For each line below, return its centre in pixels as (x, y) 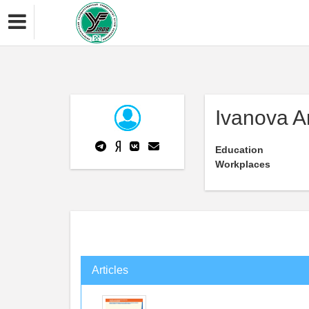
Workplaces (243, 164)
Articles (110, 270)
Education (239, 150)
